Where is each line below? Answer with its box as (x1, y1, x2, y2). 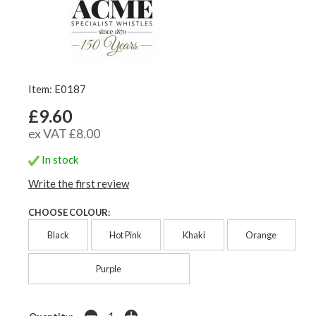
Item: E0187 (28, 82, 86, 95)
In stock (39, 152, 78, 166)
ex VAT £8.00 (28, 125, 100, 141)
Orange (245, 229, 277, 241)
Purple (96, 263, 122, 275)
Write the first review (28, 176, 129, 190)
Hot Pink (109, 229, 142, 241)
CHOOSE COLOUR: (28, 206, 110, 218)
